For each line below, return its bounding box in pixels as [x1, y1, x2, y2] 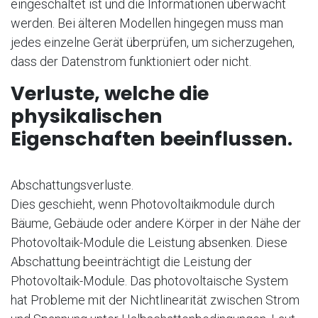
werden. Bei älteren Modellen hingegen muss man [11, 16, 283, 31]
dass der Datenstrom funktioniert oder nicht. [11, 54, 251, 70]
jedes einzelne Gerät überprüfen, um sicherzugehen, [11, 35, 295, 50]
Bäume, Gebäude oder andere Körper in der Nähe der [11, 216, 301, 231]
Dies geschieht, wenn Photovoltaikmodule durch [11, 197, 275, 212]
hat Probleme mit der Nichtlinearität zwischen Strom [11, 292, 300, 308]
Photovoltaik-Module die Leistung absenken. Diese [11, 235, 287, 251]
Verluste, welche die [11, 80, 209, 107]
